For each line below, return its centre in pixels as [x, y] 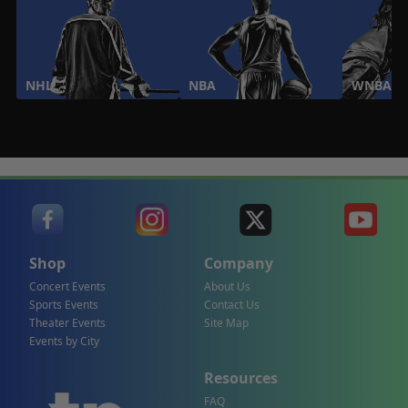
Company [239, 263]
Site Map [226, 323]
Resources [241, 378]
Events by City [64, 341]
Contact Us [232, 305]
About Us [227, 286]
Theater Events [67, 323]
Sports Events [64, 305]
